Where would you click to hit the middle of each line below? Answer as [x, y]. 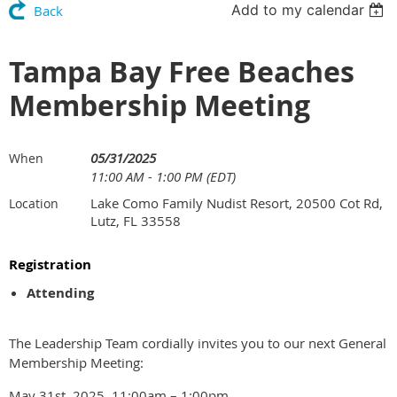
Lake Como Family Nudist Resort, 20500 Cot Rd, [237, 202]
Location [34, 203]
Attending [60, 292]
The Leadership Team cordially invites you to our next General [198, 343]
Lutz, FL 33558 [136, 220]
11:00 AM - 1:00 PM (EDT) [163, 176]
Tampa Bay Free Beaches [182, 71]
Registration [50, 264]
